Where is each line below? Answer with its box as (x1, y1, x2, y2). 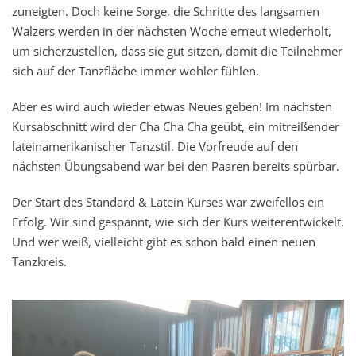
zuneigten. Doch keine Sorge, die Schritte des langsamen (12, 3, 319, 20)
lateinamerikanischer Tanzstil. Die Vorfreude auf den (12, 138, 298, 155)
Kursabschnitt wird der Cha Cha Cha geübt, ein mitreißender (12, 118, 339, 135)
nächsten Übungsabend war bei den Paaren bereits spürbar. (12, 158, 339, 175)
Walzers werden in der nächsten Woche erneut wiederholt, (12, 23, 331, 40)
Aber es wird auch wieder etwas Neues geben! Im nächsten (12, 99, 332, 115)
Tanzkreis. (12, 253, 67, 270)
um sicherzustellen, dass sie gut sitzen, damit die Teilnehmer (12, 43, 342, 60)
